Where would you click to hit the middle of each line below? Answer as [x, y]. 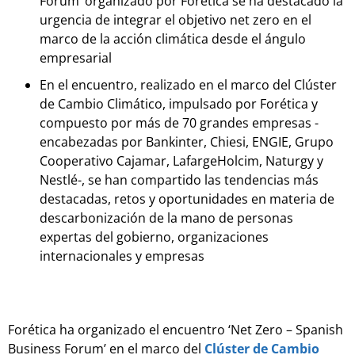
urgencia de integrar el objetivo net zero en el [176, 20]
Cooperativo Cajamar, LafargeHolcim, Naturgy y [181, 161]
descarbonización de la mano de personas [166, 218]
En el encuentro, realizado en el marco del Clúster [188, 85]
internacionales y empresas [122, 256]
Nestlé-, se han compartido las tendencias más [179, 180]
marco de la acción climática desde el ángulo [173, 39]
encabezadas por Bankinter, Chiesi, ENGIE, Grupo [187, 142]
